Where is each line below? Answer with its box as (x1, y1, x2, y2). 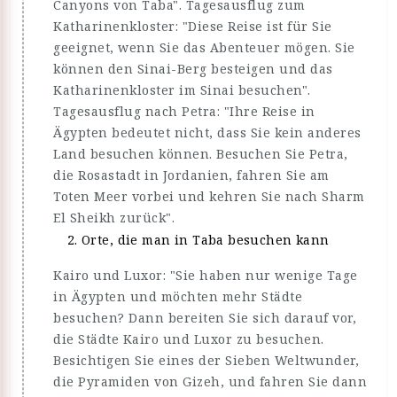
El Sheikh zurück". (53, 209, 175, 226)
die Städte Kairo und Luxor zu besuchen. (53, 331, 324, 347)
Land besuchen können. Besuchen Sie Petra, (53, 145, 348, 162)
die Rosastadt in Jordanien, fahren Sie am (53, 167, 330, 183)
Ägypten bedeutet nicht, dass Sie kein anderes (53, 124, 362, 141)
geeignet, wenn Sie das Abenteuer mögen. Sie (53, 39, 355, 56)
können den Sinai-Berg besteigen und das (53, 60, 333, 77)
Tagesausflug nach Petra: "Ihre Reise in (53, 103, 315, 120)
